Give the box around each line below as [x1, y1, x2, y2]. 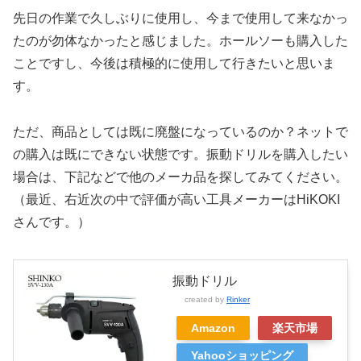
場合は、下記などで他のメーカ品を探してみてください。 [13, 170, 348, 185]
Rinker [226, 295, 250, 305]
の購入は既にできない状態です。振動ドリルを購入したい [13, 147, 348, 162]
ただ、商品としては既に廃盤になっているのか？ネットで [13, 125, 348, 139]
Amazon [191, 322, 235, 335]
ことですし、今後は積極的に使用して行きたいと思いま [13, 56, 335, 71]
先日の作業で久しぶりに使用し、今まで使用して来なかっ [13, 11, 348, 26]
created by [185, 295, 226, 305]
